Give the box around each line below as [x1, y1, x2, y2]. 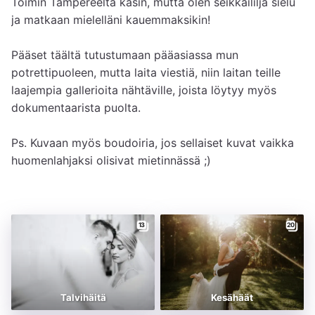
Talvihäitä [60, 291, 106, 303]
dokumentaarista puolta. [11, 100, 141, 115]
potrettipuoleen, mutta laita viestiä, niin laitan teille [11, 65, 281, 79]
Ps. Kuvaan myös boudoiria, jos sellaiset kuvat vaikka [11, 135, 294, 150]
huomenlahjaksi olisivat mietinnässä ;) [11, 153, 214, 167]
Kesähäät [211, 291, 253, 303]
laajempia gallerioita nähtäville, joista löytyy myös [11, 82, 276, 97]
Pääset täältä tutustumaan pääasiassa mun [11, 47, 238, 62]
